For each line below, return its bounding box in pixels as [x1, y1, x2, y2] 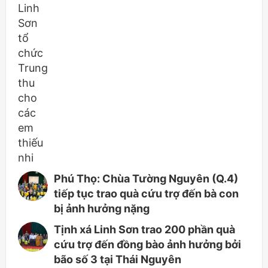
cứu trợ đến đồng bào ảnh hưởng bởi [54, 238, 241, 251]
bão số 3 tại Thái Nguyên [54, 253, 181, 266]
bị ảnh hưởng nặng [54, 202, 150, 215]
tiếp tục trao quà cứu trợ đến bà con [54, 187, 239, 200]
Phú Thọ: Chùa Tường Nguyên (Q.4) [54, 172, 238, 185]
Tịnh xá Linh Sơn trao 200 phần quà [54, 223, 235, 236]
